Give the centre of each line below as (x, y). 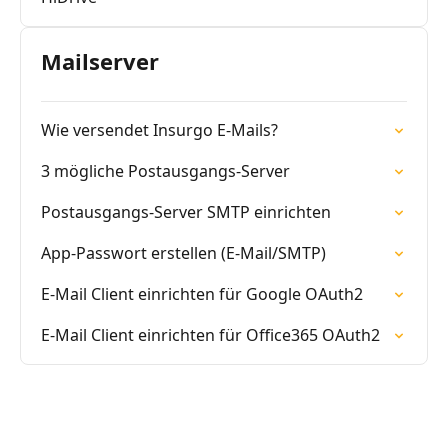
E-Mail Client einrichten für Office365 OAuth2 (210, 335)
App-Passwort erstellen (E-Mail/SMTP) (183, 253)
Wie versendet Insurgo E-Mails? (159, 130)
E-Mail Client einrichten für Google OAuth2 (202, 294)
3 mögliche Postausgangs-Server (165, 171)
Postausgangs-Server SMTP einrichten (186, 212)
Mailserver (100, 61)
